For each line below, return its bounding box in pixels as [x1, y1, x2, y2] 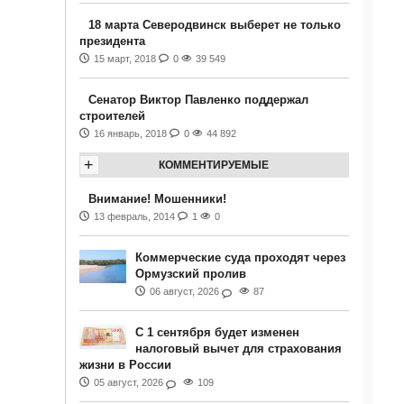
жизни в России [78, 358, 171, 372]
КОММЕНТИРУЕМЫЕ [159, 159, 269, 171]
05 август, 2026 [93, 377, 163, 388]
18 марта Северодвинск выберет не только [87, 18, 341, 32]
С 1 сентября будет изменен [134, 326, 299, 339]
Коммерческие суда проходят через [134, 251, 345, 264]
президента [78, 34, 145, 48]
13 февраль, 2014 [93, 211, 175, 222]
